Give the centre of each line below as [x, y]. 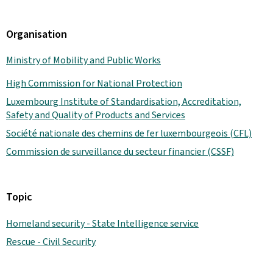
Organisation [37, 34]
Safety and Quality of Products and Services [96, 115]
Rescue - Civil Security [51, 241]
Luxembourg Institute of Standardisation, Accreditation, [124, 101]
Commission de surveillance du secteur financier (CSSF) [120, 151]
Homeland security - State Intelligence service [102, 223]
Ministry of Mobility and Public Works [83, 60]
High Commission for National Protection [94, 83]
